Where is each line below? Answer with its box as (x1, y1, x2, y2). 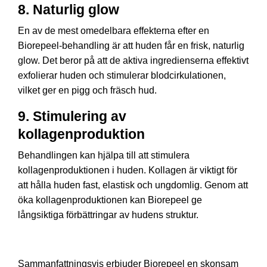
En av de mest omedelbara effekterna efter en (18, 26, 209, 36)
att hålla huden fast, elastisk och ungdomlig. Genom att (18, 180, 248, 190)
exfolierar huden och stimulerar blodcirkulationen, (18, 70, 226, 80)
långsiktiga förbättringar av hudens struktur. (18, 210, 198, 220)
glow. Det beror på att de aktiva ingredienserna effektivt (18, 55, 249, 66)
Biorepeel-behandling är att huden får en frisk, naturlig (18, 41, 244, 51)
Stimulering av (33, 108, 126, 124)
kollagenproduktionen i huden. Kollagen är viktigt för (18, 165, 237, 175)
